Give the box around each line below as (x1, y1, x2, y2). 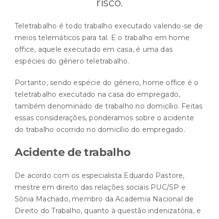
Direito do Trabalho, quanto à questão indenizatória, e (15, 206, 201, 215)
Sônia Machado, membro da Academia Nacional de (15, 194, 194, 203)
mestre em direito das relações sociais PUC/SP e (15, 182, 186, 192)
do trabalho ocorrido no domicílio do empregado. (15, 125, 185, 134)
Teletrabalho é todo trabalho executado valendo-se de (15, 21, 203, 30)
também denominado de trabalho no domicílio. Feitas (15, 101, 203, 110)
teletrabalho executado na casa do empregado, (15, 89, 180, 99)
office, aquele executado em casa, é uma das (15, 44, 173, 54)
